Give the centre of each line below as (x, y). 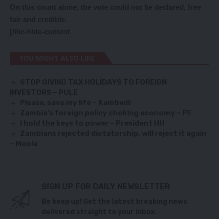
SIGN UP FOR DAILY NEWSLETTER (106, 187)
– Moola (24, 144)
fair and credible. (38, 19)
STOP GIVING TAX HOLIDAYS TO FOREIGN (94, 82)
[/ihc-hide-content (40, 31)
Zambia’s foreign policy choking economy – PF (106, 113)
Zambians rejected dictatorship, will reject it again (114, 134)
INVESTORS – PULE (44, 92)
